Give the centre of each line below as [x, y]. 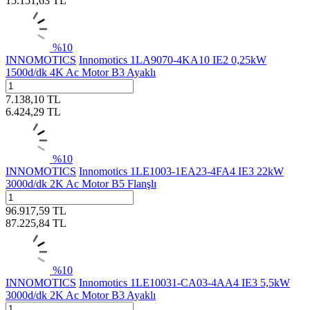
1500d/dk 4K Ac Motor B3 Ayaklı [81, 72]
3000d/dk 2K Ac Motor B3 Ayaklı [81, 295]
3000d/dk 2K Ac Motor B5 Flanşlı [81, 183]
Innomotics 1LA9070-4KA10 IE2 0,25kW [173, 60]
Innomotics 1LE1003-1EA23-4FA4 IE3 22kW [181, 171]
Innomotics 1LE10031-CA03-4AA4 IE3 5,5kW [184, 282]
